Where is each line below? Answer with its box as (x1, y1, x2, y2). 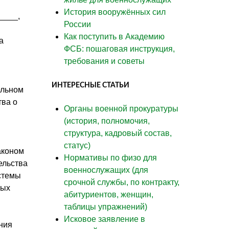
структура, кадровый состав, (64, 128, 172, 138)
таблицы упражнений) (64, 202, 147, 211)
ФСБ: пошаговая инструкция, (64, 44, 175, 53)
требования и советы (64, 56, 145, 65)
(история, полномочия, (64, 116, 150, 125)
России (64, 19, 91, 29)
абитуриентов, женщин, (64, 190, 153, 199)
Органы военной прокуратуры (64, 104, 178, 113)
